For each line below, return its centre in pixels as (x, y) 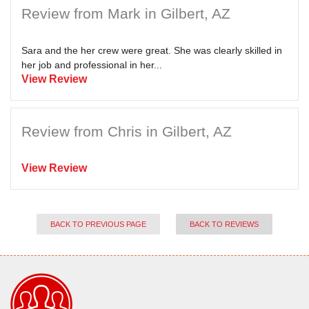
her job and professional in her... (92, 64)
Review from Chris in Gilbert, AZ (127, 131)
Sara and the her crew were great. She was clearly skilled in (152, 50)
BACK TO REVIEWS (224, 224)
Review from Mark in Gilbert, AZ (126, 13)
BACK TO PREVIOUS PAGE (98, 224)
